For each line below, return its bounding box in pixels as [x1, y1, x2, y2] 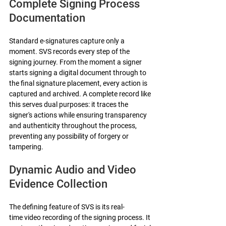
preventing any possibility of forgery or [9, 132, 130, 140]
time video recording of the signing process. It [9, 213, 152, 221]
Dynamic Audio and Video [9, 163, 139, 176]
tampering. [9, 142, 43, 151]
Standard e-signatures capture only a [9, 36, 126, 45]
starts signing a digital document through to [9, 68, 148, 77]
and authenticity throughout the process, [9, 121, 138, 130]
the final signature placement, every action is [9, 79, 149, 87]
